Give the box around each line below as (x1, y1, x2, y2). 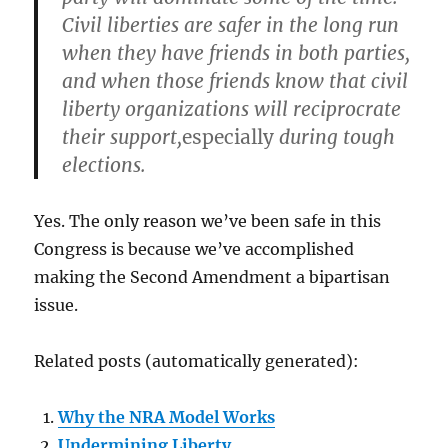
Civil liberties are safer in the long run (62, 13, 400, 38)
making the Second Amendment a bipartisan (34, 267, 391, 288)
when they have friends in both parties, (62, 41, 411, 66)
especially (182, 125, 280, 150)
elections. (62, 153, 147, 178)
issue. (34, 295, 79, 316)
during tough (279, 125, 396, 150)
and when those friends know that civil (62, 69, 409, 94)
